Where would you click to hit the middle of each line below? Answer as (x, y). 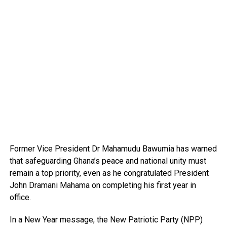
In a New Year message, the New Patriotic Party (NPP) (106, 219)
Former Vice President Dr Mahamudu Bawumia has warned (113, 148)
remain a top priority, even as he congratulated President (109, 173)
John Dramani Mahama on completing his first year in (103, 185)
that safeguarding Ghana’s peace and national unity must (108, 161)
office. (20, 197)
